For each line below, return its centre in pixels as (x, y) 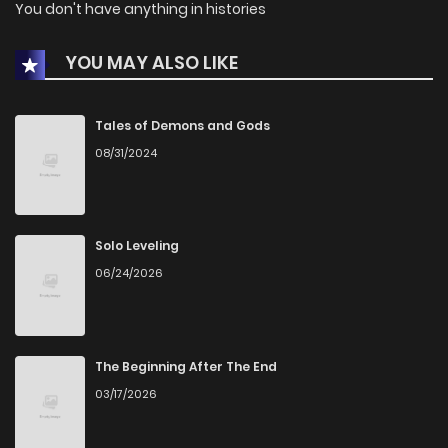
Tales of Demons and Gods (182, 125)
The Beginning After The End (186, 367)
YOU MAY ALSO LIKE (149, 62)
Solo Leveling (137, 246)
